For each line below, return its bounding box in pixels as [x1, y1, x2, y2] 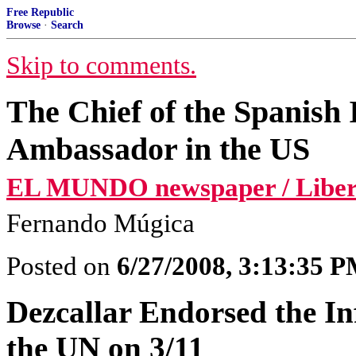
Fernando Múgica [6, 209, 195, 238]
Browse [6, 19, 41, 31]
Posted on [6, 252, 117, 281]
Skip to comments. [6, 52, 196, 79]
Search [51, 19, 83, 31]
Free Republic [6, 6, 74, 18]
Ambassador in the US [6, 131, 310, 167]
